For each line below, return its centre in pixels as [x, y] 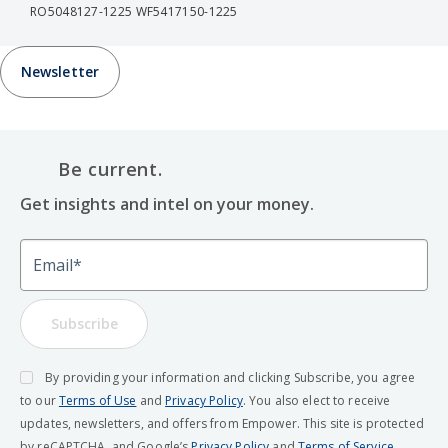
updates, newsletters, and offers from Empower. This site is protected [222, 423]
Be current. [110, 169]
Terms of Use [97, 400]
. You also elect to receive [316, 400]
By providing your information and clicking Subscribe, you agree [230, 377]
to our [39, 400]
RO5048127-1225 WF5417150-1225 [134, 12]
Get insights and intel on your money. [167, 203]
